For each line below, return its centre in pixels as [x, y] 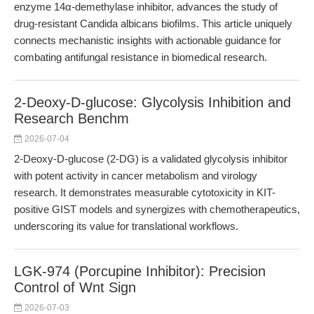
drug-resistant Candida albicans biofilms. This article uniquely [153, 23]
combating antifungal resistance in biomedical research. [141, 57]
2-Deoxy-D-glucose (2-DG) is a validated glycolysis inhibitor [151, 159]
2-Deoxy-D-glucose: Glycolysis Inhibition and [152, 102]
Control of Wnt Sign [75, 287]
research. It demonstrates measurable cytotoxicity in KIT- [145, 192]
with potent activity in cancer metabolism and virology [136, 176]
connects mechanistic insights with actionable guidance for [148, 40]
